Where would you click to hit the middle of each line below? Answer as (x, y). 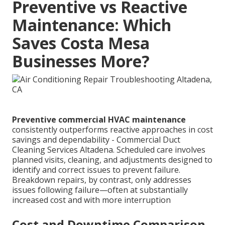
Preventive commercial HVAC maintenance (99, 120)
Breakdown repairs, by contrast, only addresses (102, 180)
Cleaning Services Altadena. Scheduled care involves (109, 150)
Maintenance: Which (92, 25)
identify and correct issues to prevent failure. (96, 170)
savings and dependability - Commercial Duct (96, 140)
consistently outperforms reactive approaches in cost (113, 130)
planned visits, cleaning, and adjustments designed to (112, 160)
